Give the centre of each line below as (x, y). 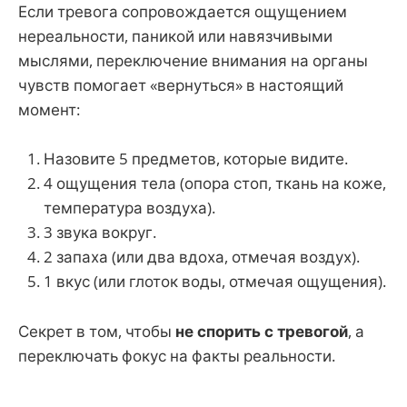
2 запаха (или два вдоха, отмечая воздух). (202, 257)
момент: (49, 110)
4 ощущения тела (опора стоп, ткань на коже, (215, 184)
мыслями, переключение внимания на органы (193, 61)
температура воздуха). (129, 208)
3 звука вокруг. (100, 233)
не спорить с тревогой (262, 331)
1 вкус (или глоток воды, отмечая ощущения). (215, 282)
